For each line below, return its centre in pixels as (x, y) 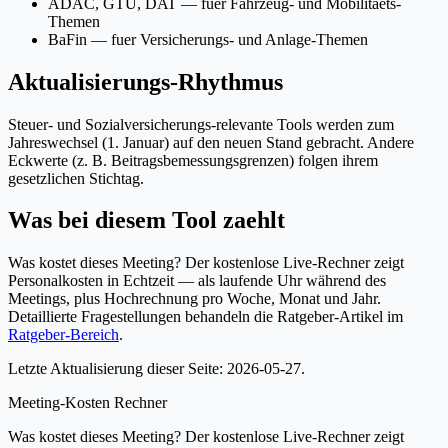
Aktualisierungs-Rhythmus (145, 81)
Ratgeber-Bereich (63, 335)
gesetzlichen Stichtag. (76, 178)
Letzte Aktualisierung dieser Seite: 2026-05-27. (156, 369)
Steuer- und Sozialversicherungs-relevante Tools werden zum (201, 124)
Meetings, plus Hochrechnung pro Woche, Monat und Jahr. (194, 299)
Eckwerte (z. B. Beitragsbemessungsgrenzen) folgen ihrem (193, 160)
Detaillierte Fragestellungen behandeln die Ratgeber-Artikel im (205, 317)
